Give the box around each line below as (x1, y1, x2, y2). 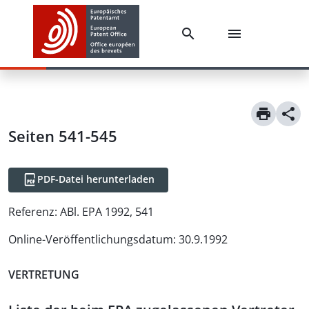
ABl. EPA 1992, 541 (60, 204, 154, 219)
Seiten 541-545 (8, 126, 117, 146)
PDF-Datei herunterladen (37, 172, 154, 186)
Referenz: (8, 204, 57, 219)
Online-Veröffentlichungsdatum (8, 232, 173, 247)
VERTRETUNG (8, 266, 79, 282)
